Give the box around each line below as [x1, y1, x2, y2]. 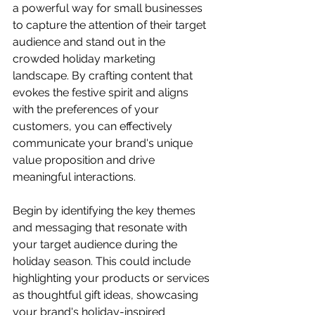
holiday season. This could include [13, 254, 193, 268]
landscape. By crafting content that [13, 68, 195, 82]
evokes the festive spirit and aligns [13, 85, 191, 99]
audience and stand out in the [13, 34, 168, 49]
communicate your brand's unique [13, 136, 195, 150]
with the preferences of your [13, 102, 162, 116]
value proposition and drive [13, 153, 157, 167]
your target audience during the [13, 237, 180, 251]
